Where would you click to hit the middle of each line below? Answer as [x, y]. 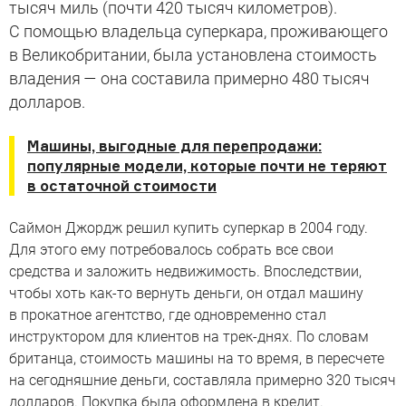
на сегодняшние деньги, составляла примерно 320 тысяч [203, 380]
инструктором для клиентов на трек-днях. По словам [189, 337]
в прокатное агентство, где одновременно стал [168, 315]
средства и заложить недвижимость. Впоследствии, [185, 271]
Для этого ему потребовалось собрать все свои [171, 250]
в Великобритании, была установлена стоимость [193, 55]
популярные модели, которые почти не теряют [207, 166]
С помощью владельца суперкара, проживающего [198, 31]
